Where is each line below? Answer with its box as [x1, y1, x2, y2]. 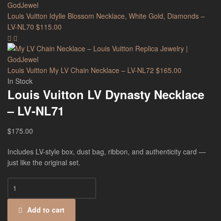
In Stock [7, 76, 33, 86]
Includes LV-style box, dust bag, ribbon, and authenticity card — [7, 147, 206, 157]
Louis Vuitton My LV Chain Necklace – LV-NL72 [7, 65, 154, 75]
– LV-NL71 [7, 102, 64, 119]
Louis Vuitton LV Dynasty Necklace [7, 86, 204, 103]
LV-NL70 [7, 22, 34, 32]
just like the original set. [7, 157, 80, 168]
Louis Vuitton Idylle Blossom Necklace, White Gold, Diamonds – [7, 11, 205, 21]
